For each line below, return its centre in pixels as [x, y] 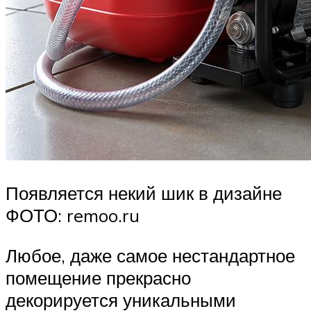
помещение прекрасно [98, 277]
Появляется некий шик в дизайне [144, 193]
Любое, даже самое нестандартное [150, 255]
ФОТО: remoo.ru [73, 216]
